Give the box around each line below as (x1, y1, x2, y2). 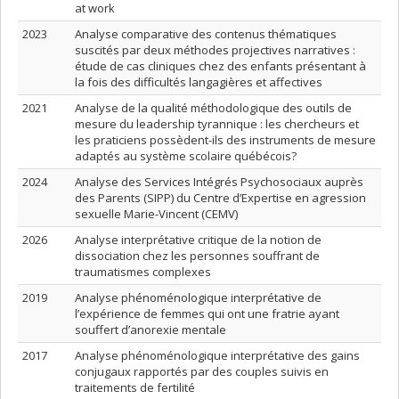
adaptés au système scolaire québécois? (75, 148, 297, 164)
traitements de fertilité (75, 379, 195, 395)
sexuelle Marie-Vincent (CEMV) (75, 206, 238, 222)
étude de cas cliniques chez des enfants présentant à (75, 58, 366, 74)
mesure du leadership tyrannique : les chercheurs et (75, 116, 359, 132)
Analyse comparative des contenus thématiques (75, 26, 337, 42)
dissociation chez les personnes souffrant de (75, 248, 320, 264)
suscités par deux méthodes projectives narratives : (75, 42, 355, 58)
